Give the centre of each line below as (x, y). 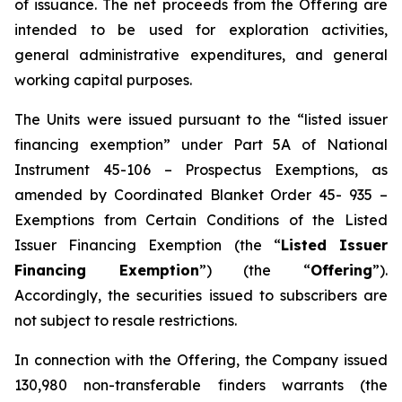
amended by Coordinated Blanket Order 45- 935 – (201, 195)
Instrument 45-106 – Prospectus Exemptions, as (201, 170)
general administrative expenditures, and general (201, 55)
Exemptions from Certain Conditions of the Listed (201, 220)
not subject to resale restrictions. (126, 320)
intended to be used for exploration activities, (201, 30)
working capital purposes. (103, 80)
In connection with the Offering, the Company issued (201, 360)
